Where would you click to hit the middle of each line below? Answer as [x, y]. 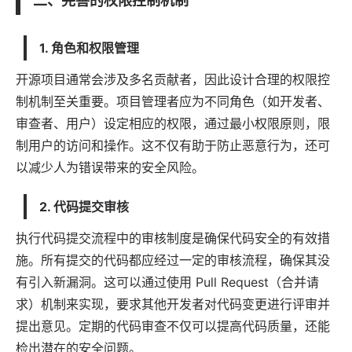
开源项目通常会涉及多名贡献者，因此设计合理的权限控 [173, 79]
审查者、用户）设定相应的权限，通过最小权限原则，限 [173, 123]
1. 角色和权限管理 [89, 48]
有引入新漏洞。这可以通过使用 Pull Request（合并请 [167, 282]
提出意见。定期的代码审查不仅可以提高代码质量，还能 [173, 326]
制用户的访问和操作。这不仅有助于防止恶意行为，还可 [173, 145]
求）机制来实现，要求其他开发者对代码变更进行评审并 [173, 304]
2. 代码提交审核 [84, 206]
